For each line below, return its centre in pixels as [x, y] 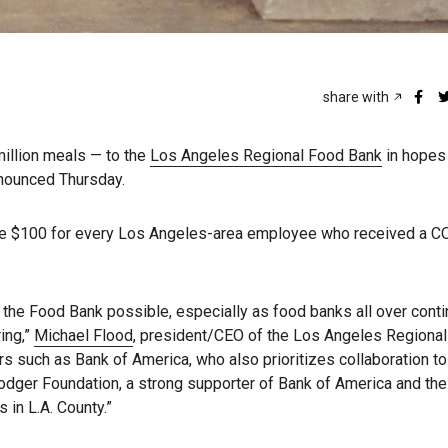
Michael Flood [83, 336]
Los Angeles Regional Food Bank [266, 156]
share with [357, 97]
